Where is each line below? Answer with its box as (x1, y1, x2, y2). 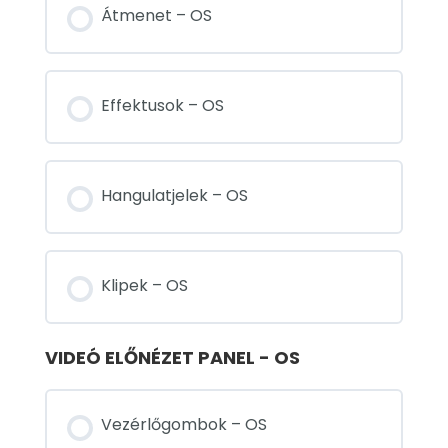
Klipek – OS (101, 274, 188, 298)
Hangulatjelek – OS (101, 184, 248, 208)
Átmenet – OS (101, 4, 212, 28)
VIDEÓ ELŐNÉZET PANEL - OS (45, 345, 300, 371)
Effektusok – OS (101, 94, 224, 118)
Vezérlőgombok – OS (101, 413, 267, 437)
